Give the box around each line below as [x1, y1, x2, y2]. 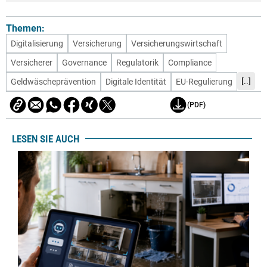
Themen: [6, 22, 45, 34]
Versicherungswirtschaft [131, 38, 222, 48]
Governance [62, 57, 107, 67]
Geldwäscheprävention [11, 76, 96, 86]
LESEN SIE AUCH [12, 132, 79, 145]
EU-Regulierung [176, 76, 232, 86]
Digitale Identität [105, 76, 166, 86]
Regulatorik [116, 57, 159, 67]
